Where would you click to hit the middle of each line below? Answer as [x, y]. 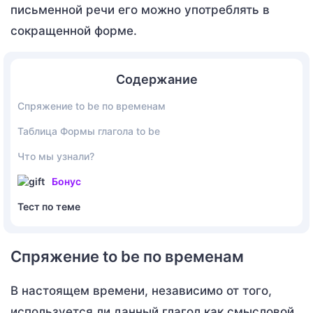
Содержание [156, 79]
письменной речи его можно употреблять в [140, 9]
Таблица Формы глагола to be [89, 131]
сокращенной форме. [74, 30]
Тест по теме [49, 206]
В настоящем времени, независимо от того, [141, 290]
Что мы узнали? [56, 156]
